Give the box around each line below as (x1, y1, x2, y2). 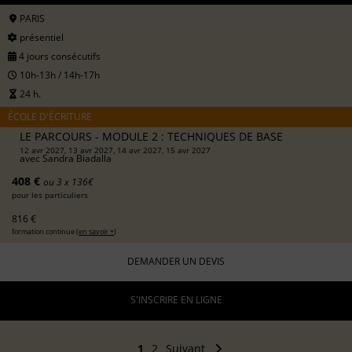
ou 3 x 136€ (43, 174, 93, 189)
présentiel (17, 30, 64, 44)
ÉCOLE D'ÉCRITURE (8, 109, 92, 123)
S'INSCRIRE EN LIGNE (130, 293, 222, 307)
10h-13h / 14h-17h (17, 68, 100, 82)
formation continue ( (12, 225, 79, 236)
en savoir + (79, 225, 114, 236)
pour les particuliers (12, 189, 88, 200)
